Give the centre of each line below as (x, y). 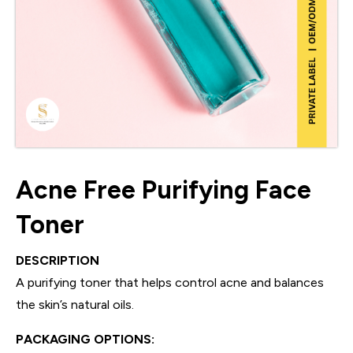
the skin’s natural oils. (75, 304)
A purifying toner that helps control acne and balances (170, 282)
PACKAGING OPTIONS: (85, 339)
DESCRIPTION (58, 260)
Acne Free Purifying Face (163, 190)
